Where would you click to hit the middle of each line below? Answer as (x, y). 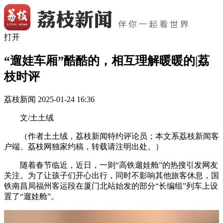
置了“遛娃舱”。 (31, 196)
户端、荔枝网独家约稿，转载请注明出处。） (84, 146)
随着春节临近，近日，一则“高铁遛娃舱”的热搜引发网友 (119, 165)
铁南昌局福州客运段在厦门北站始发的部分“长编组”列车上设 (111, 186)
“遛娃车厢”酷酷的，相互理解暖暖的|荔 (107, 60)
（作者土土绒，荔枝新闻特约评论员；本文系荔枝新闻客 (119, 136)
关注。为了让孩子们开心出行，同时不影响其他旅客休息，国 (111, 175)
